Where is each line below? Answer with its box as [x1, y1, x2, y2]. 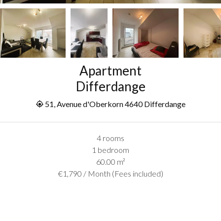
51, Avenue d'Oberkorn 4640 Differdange [43, 99, 185, 109]
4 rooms [97, 133, 124, 143]
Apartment [79, 63, 142, 79]
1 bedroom [92, 145, 129, 155]
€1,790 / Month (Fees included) [58, 169, 163, 179]
